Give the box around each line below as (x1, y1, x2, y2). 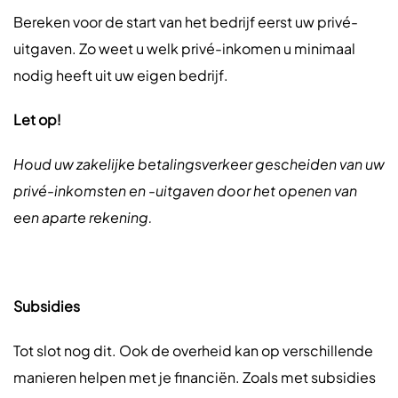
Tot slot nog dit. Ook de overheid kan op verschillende (13, 341, 373, 360)
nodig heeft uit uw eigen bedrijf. (13, 66, 228, 84)
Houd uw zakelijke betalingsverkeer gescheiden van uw (13, 155, 385, 173)
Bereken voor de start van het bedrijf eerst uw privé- (13, 12, 358, 31)
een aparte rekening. (13, 208, 153, 227)
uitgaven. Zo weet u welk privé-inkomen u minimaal (13, 39, 355, 58)
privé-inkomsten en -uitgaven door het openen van (13, 181, 357, 200)
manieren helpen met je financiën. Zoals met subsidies (13, 368, 376, 386)
